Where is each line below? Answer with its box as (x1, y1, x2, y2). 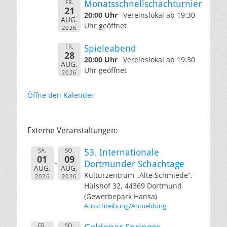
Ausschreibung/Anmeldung (84, 201, 166, 210)
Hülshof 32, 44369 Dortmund (84, 180, 182, 191)
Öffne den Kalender (27, 90, 94, 100)
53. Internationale (84, 146, 159, 158)
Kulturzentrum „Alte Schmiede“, (84, 170, 193, 180)
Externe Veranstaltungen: (27, 125, 118, 135)
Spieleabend (84, 43, 136, 54)
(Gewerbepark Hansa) (84, 191, 157, 201)
